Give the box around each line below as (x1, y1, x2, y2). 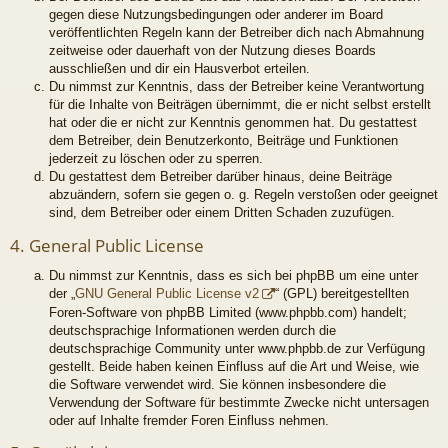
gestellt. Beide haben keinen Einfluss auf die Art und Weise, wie (49, 358, 419, 374)
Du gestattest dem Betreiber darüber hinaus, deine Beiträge (49, 169, 392, 185)
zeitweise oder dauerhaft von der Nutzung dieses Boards (49, 43, 376, 59)
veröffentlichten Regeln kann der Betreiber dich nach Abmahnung (49, 25, 424, 41)
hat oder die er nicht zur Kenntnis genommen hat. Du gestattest (49, 115, 417, 131)
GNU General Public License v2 (75, 286, 259, 302)
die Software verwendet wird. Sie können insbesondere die (49, 376, 386, 392)
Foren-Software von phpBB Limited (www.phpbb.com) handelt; (49, 304, 407, 320)
